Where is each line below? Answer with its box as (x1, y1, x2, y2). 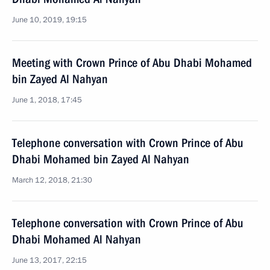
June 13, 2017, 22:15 (12, 255, 87, 266)
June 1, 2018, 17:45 (12, 95, 82, 105)
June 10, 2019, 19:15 (12, 14, 87, 25)
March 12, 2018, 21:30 (12, 175, 92, 186)
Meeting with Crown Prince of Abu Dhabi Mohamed (12, 55, 252, 70)
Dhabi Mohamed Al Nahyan (12, 232, 141, 246)
